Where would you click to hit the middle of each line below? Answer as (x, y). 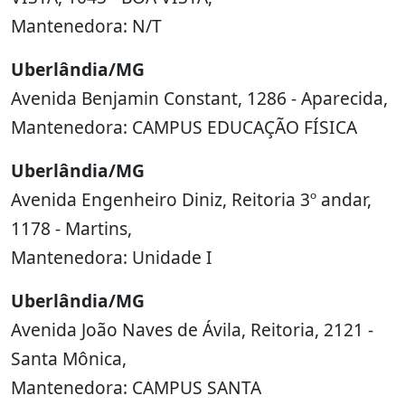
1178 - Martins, (71, 228)
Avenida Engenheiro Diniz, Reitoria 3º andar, (191, 199)
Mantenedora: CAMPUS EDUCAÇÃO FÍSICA (184, 127)
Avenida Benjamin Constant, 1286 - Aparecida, (199, 98)
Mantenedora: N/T (86, 26)
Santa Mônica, (69, 358)
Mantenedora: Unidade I (112, 257)
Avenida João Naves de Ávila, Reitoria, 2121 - (192, 330)
